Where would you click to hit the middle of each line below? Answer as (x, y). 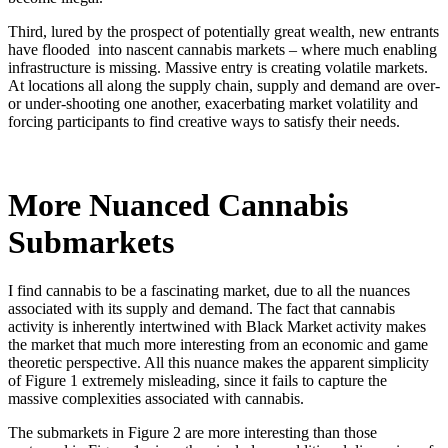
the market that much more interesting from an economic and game (218, 345)
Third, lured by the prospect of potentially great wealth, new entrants (223, 32)
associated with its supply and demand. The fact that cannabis (201, 309)
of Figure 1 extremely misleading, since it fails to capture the (197, 381)
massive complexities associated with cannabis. (156, 399)
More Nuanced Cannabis (178, 204)
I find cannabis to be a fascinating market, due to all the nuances (209, 291)
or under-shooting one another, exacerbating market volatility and (213, 104)
